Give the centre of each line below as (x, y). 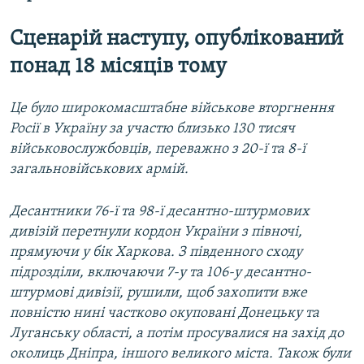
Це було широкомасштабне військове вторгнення (172, 108)
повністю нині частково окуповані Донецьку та (165, 313)
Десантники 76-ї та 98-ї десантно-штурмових (160, 211)
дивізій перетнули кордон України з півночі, (156, 232)
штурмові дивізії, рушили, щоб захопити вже (158, 292)
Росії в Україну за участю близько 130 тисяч (152, 128)
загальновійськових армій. (99, 169)
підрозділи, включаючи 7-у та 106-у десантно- (160, 272)
